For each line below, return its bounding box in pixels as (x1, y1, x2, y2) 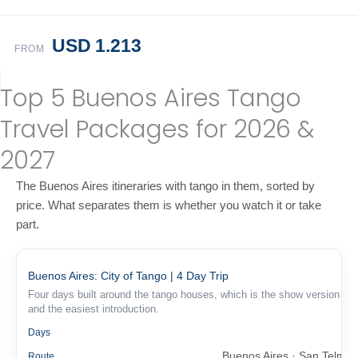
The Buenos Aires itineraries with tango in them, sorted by (16, 180, 315, 193)
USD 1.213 (52, 35, 141, 56)
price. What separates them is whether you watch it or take (16, 199, 321, 212)
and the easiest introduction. (28, 304, 159, 315)
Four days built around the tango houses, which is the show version (28, 289, 340, 300)
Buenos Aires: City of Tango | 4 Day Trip (28, 269, 229, 282)
